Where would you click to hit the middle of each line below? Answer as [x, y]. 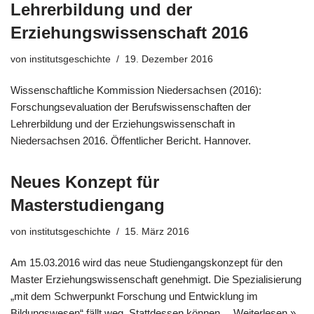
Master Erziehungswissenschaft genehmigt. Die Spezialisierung [156, 279]
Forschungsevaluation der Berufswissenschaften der [131, 107]
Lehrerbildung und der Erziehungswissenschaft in [123, 123]
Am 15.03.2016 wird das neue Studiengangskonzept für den [146, 262]
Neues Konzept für [85, 182]
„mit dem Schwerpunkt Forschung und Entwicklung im [134, 296]
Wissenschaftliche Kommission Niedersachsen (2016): [136, 90]
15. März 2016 [157, 231]
